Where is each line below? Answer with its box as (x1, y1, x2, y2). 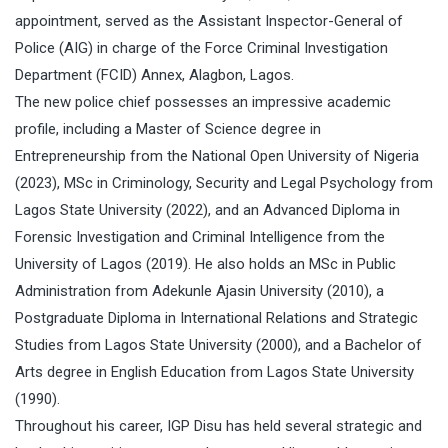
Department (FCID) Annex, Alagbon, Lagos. (15, 65, 294, 84)
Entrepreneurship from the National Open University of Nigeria (15, 146, 419, 165)
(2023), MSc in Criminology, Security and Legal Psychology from (15, 173, 433, 192)
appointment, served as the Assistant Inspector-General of (15, 11, 403, 30)
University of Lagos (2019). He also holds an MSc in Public (15, 254, 396, 273)
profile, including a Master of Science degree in (15, 119, 321, 138)
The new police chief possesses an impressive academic (15, 92, 391, 111)
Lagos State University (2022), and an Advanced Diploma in (15, 200, 400, 219)
